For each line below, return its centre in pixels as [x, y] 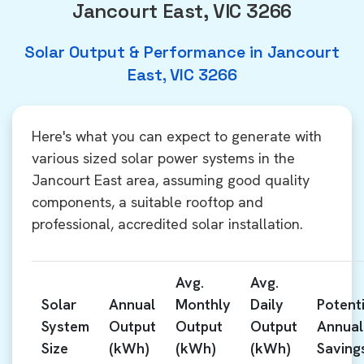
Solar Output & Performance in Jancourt [182, 52]
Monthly [203, 304]
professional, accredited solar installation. [167, 224]
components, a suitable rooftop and [147, 202]
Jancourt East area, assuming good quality [171, 180]
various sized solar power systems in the [163, 158]
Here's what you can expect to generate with [177, 136]
